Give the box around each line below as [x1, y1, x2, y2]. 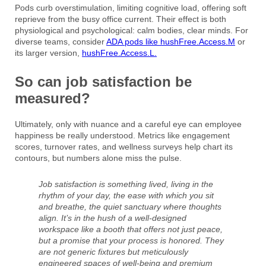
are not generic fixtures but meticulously [39, 247, 188, 257]
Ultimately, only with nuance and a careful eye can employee [15, 119, 242, 129]
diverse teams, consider [15, 37, 106, 47]
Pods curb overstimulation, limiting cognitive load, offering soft [15, 3, 246, 13]
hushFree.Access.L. [82, 48, 157, 58]
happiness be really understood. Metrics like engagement [15, 131, 230, 141]
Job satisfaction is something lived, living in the [39, 179, 213, 189]
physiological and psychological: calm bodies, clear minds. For [15, 26, 248, 36]
